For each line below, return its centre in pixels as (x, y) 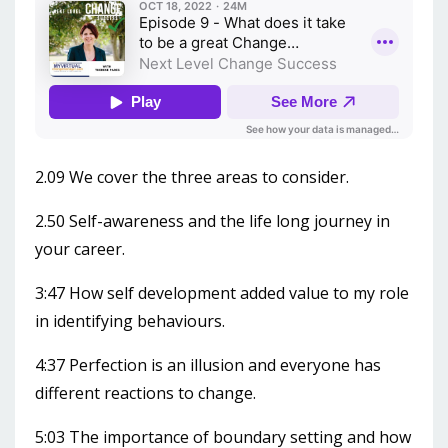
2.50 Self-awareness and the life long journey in (212, 220)
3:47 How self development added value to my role (222, 292)
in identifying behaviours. (130, 320)
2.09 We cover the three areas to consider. (192, 176)
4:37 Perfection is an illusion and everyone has (208, 364)
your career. (80, 248)
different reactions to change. (145, 392)
